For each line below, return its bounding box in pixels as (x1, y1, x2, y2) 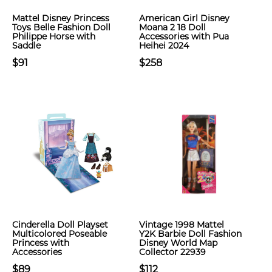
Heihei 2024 (139, 40, 189, 51)
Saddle (12, 40, 41, 51)
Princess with (12, 237, 69, 248)
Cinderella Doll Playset (12, 219, 108, 230)
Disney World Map (139, 237, 217, 248)
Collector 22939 (139, 246, 206, 257)
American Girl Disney (139, 13, 229, 24)
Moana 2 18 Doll (139, 22, 206, 33)
